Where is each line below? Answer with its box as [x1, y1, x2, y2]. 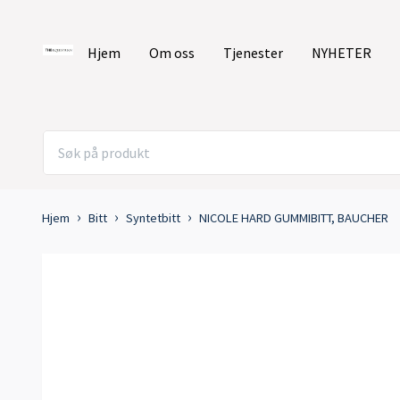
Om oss [149, 44, 195, 62]
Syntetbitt [126, 210, 180, 227]
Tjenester [223, 44, 283, 62]
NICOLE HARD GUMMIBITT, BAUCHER [199, 210, 388, 227]
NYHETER [312, 44, 371, 62]
